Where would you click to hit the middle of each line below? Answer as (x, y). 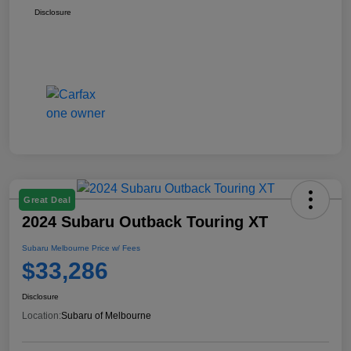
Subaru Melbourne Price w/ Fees (81, 248)
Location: (42, 316)
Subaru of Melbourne (106, 316)
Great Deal (47, 200)
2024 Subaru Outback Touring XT (145, 222)
